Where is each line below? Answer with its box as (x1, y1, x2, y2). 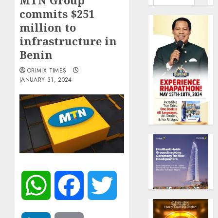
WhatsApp (51, 179, 86, 191)
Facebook (84, 179, 116, 191)
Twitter (117, 179, 139, 191)
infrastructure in (19, 34, 117, 48)
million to (19, 20, 76, 35)
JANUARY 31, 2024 (19, 75, 72, 84)
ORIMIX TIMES (27, 66, 67, 75)
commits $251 (19, 6, 94, 21)
